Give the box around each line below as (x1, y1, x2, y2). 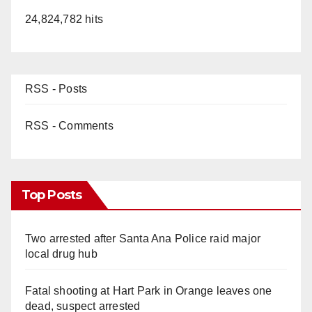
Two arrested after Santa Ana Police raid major (25, 232, 261, 244)
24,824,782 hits (25, 13, 103, 25)
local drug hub (25, 247, 97, 260)
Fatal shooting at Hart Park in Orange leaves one (25, 284, 272, 297)
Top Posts (22, 187, 81, 203)
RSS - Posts (25, 82, 88, 95)
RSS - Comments (25, 119, 114, 132)
